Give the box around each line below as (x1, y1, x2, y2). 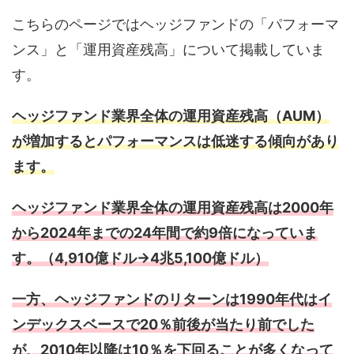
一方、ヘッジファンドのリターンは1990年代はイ (12, 290, 332, 307)
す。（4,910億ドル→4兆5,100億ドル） (12, 249, 269, 266)
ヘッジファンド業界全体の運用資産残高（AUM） (12, 107, 330, 124)
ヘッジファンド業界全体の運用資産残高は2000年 (12, 198, 333, 216)
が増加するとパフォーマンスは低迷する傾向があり (12, 132, 339, 149)
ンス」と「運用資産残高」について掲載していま (12, 40, 325, 58)
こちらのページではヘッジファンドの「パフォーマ (12, 15, 339, 32)
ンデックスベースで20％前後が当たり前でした (12, 315, 314, 333)
